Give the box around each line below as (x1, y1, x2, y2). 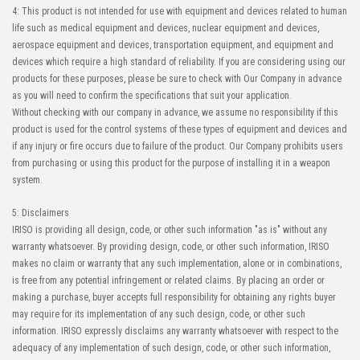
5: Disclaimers (12, 207, 69, 219)
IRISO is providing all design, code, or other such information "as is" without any (12, 224, 327, 235)
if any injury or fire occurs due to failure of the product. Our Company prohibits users (12, 141, 343, 152)
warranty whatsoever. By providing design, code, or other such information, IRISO (12, 241, 329, 252)
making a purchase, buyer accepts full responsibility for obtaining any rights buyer (12, 292, 336, 303)
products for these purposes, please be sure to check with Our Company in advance (12, 73, 342, 84)
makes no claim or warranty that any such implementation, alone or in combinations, (12, 258, 342, 269)
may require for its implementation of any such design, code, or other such (12, 309, 305, 320)
